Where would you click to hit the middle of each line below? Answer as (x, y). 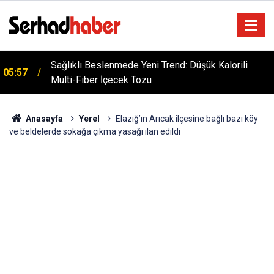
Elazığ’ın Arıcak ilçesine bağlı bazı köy (187, 119)
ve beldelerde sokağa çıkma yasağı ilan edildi (95, 131)
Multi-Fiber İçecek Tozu (101, 80)
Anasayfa (43, 119)
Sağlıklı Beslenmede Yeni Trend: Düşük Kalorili (149, 65)
